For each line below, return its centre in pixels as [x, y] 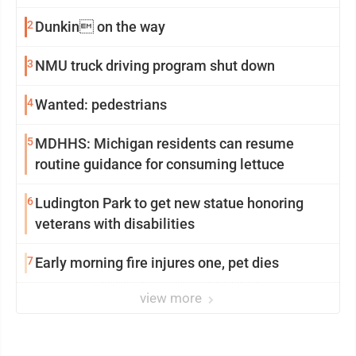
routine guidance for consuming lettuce [160, 164]
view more [172, 298]
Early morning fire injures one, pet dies [157, 263]
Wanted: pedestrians [101, 105]
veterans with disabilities [115, 224]
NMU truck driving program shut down [155, 66]
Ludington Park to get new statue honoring [169, 203]
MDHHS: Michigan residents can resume [164, 144]
